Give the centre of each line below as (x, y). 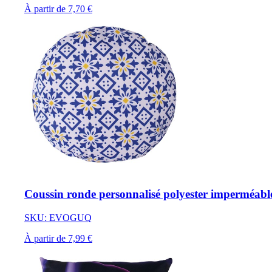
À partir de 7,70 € (58, 9)
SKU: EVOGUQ (58, 218)
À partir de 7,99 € (58, 239)
